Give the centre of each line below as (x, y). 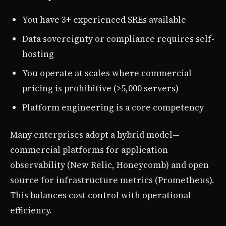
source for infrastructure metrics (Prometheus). (112, 180)
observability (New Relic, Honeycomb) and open (109, 165)
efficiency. (31, 211)
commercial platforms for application (89, 150)
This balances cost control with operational (101, 195)
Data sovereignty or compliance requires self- (118, 39)
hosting (38, 54)
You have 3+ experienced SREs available (104, 20)
